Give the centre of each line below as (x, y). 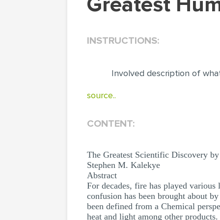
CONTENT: (111, 124)
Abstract (102, 175)
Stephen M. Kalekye (124, 165)
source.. (101, 95)
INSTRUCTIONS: (123, 41)
